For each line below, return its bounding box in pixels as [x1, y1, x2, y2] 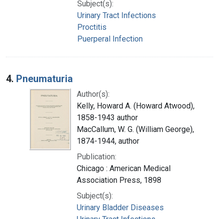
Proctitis [77, 22, 107, 32]
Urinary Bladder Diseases [77, 202, 164, 212]
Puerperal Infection [77, 34, 143, 44]
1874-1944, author [77, 136, 139, 146]
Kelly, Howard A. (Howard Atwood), [77, 101, 195, 110]
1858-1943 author [77, 112, 138, 122]
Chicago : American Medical [77, 163, 171, 173]
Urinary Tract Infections [77, 10, 156, 20]
